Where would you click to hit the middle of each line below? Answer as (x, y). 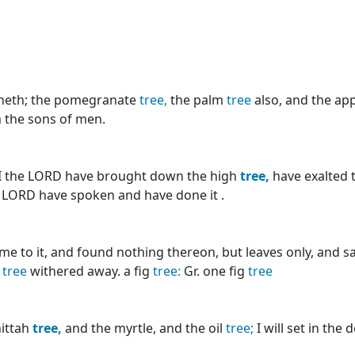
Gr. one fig (214, 271)
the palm (197, 100)
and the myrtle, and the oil (144, 328)
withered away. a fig (90, 271)
